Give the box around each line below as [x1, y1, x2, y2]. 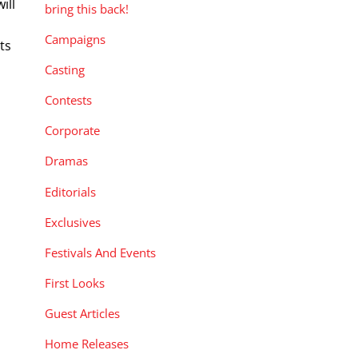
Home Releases [45, 336, 129, 352]
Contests [45, 92, 92, 109]
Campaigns [45, 30, 105, 47]
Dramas [45, 153, 88, 169]
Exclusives [45, 213, 101, 230]
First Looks [45, 275, 105, 292]
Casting [45, 62, 85, 78]
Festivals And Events [45, 244, 156, 261]
